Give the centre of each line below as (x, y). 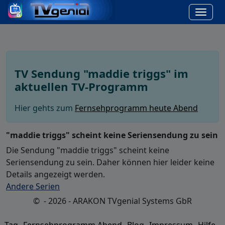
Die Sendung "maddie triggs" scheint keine (88, 150)
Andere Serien (33, 187)
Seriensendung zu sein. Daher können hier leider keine (110, 162)
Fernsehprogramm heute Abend (136, 108)
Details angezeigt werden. (55, 175)
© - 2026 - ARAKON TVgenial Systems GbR (113, 201)
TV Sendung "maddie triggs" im (101, 73)
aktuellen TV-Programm (81, 86)
